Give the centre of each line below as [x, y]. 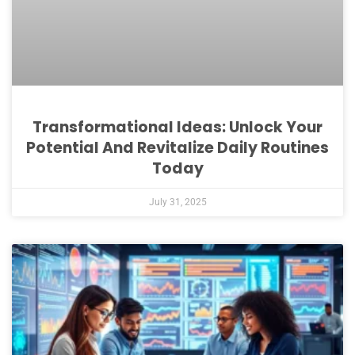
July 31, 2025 [177, 202]
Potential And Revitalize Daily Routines [177, 148]
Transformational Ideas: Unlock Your [177, 128]
